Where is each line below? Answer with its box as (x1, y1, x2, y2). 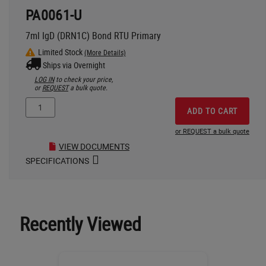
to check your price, (54, 74, 113, 84)
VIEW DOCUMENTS (59, 140, 129, 152)
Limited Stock (38, 46, 84, 58)
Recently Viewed (19, 210, 141, 236)
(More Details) (84, 47, 126, 57)
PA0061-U (26, 5, 82, 24)
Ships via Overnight (43, 59, 105, 71)
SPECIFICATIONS (26, 154, 89, 166)
